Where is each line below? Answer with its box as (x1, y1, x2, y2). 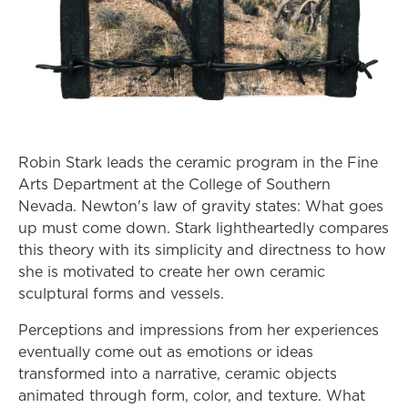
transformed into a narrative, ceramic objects (18, 363, 337, 383)
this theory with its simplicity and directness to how (18, 240, 386, 260)
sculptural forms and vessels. (18, 283, 224, 303)
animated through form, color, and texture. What (18, 385, 365, 405)
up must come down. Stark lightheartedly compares (18, 218, 389, 238)
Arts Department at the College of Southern (18, 174, 331, 194)
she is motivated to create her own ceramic (18, 261, 325, 281)
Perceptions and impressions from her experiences (18, 320, 379, 340)
